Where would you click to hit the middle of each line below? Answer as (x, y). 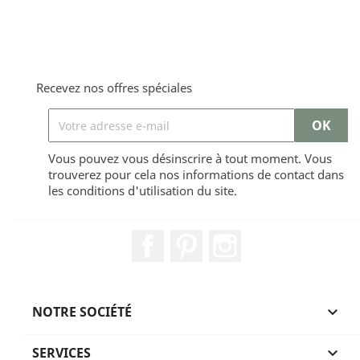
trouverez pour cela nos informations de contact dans (196, 174)
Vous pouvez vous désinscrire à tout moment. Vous (190, 158)
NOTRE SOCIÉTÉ (82, 312)
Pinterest (230, 238)
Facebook (193, 238)
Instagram (272, 238)
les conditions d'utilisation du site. (143, 190)
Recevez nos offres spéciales (114, 88)
